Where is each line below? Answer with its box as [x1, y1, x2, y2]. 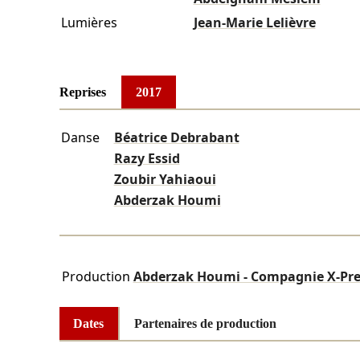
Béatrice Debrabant [113, 129, 239, 147]
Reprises [59, 84, 106, 99]
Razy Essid [113, 149, 180, 168]
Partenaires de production [133, 316, 276, 330]
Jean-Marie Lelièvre [193, 14, 316, 32]
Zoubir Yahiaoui [113, 170, 216, 189]
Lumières [60, 14, 117, 32]
